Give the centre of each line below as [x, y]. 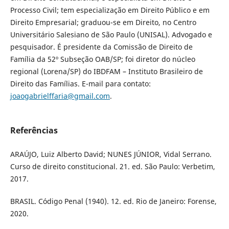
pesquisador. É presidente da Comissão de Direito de [101, 47]
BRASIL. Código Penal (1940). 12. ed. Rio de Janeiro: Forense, [113, 201]
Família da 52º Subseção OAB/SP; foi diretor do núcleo [102, 59]
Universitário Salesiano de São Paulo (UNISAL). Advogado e [111, 35]
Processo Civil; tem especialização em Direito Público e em [110, 10]
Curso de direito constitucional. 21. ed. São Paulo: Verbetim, [112, 167]
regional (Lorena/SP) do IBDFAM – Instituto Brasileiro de [106, 72]
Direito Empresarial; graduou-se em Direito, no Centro [103, 22]
